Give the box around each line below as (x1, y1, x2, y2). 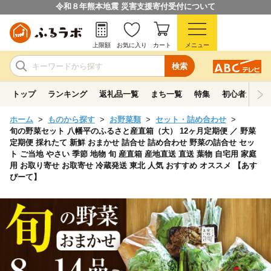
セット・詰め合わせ (155, 115, 226, 124)
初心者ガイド (222, 90, 269, 99)
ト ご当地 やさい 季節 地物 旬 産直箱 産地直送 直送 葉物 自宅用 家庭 (10, 149, 256, 158)
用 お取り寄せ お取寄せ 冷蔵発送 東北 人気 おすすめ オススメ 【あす (10, 161, 257, 170)
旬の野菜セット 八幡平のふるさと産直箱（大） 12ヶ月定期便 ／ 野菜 (10, 126, 256, 135)
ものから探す (48, 115, 95, 124)
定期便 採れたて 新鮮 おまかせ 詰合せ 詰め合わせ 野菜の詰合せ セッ (10, 138, 255, 147)
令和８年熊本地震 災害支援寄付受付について (56, 2, 215, 11)
